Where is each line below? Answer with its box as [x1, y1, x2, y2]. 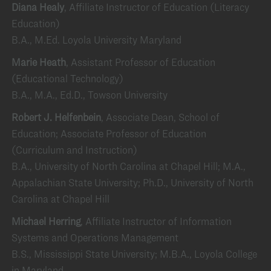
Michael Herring [11, 215, 80, 227]
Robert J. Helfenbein [11, 111, 101, 123]
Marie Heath [11, 56, 66, 68]
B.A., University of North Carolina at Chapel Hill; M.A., [11, 160, 246, 172]
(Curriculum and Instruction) [11, 143, 137, 156]
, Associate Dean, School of [101, 111, 220, 123]
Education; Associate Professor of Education [11, 127, 206, 140]
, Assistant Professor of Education [66, 56, 215, 68]
